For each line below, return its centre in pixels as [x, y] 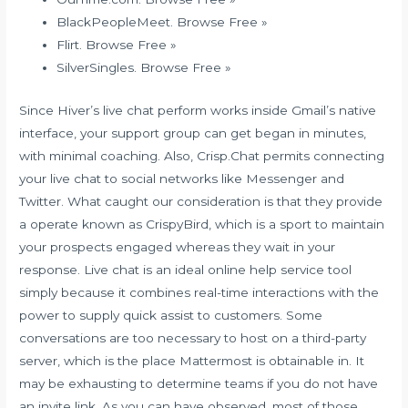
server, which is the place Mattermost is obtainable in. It [192, 361]
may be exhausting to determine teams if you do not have [199, 384]
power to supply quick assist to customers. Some [171, 316]
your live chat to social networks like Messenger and [182, 179]
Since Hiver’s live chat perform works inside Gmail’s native [198, 111]
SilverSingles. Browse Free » [144, 68]
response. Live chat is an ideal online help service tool [186, 270]
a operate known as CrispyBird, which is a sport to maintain [202, 224]
